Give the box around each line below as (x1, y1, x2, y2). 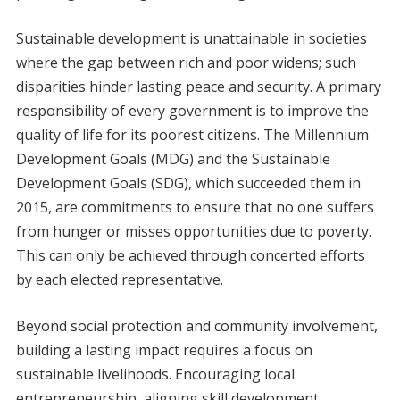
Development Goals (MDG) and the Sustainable (15, 149, 330, 170)
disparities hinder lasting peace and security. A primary (15, 77, 381, 97)
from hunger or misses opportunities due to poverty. (15, 221, 371, 242)
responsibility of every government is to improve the (15, 101, 369, 121)
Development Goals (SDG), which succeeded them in (15, 173, 361, 194)
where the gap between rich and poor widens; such (15, 53, 356, 73)
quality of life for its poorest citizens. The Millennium (15, 125, 369, 146)
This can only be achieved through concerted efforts (15, 246, 365, 266)
